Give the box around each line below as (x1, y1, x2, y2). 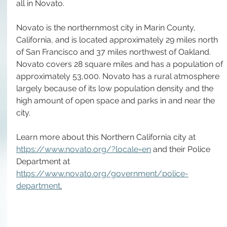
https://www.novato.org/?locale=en (16, 144, 151, 154)
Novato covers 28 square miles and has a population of (16, 59, 225, 69)
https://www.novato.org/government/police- (16, 169, 188, 178)
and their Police (151, 144, 212, 154)
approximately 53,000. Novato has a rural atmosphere (16, 71, 221, 81)
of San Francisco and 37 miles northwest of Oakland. (16, 47, 213, 57)
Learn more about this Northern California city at (16, 132, 198, 142)
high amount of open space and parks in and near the (16, 96, 217, 105)
